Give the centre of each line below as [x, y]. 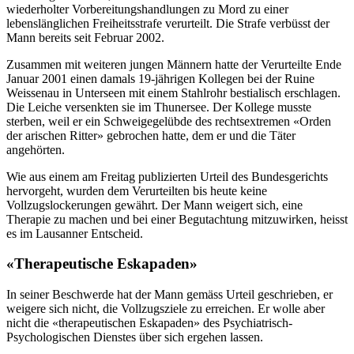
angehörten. [36, 149]
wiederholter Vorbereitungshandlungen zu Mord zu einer [147, 9]
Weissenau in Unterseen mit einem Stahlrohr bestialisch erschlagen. [173, 92]
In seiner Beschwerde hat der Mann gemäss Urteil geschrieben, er [169, 295]
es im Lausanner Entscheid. [75, 233]
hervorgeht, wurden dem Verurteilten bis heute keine [137, 190]
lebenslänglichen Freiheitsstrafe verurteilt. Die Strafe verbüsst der [168, 23]
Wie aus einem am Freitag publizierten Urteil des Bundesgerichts [167, 176]
